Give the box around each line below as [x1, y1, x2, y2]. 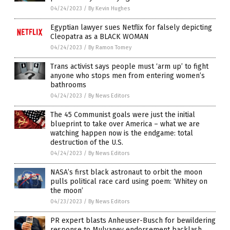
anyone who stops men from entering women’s [50, 71, 205, 81]
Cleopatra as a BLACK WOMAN [50, 32, 149, 42]
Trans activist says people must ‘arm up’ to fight [50, 62, 208, 71]
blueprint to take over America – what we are [50, 120, 200, 129]
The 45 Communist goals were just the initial [50, 110, 195, 120]
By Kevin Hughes [88, 5, 130, 12]
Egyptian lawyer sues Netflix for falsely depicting [50, 23, 212, 32]
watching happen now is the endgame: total [50, 129, 193, 138]
